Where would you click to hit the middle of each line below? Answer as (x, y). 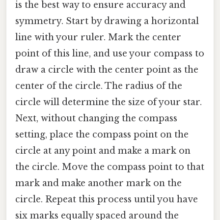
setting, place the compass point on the (102, 135)
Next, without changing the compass (96, 119)
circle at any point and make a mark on (103, 151)
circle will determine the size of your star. (109, 102)
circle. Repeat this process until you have (107, 200)
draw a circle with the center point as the (107, 70)
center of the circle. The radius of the (99, 86)
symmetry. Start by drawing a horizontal (107, 21)
